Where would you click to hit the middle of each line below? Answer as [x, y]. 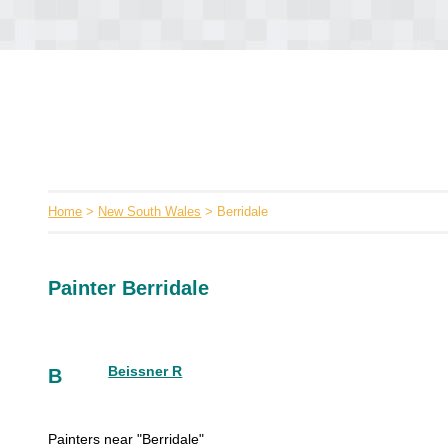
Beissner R [145, 371]
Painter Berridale [129, 288]
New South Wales [150, 211]
